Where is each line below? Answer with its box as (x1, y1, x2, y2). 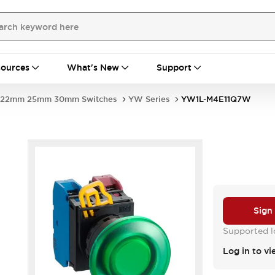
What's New (67, 62, 119, 73)
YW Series (128, 94, 170, 104)
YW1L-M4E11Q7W (181, 94, 251, 104)
